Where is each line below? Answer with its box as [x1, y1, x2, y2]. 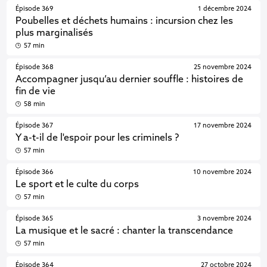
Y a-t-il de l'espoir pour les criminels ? [15, 133, 179, 143]
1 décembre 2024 [197, 5, 252, 13]
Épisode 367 [15, 122, 54, 129]
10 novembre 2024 [193, 169, 252, 176]
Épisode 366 [15, 169, 54, 176]
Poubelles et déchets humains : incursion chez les [15, 17, 234, 26]
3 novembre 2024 [197, 215, 252, 222]
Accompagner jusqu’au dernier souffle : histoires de [15, 75, 244, 85]
